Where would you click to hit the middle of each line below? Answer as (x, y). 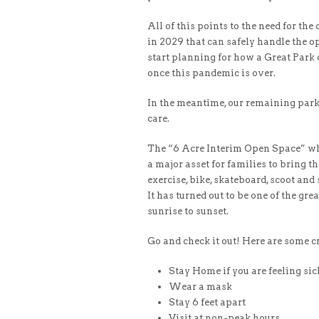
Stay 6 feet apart (207, 302)
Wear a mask (200, 287)
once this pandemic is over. (211, 73)
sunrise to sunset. (188, 211)
